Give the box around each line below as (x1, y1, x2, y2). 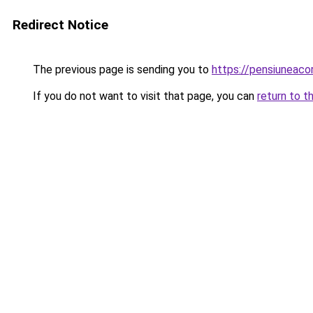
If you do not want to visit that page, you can (30, 89, 257, 103)
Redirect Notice (13, 17, 108, 33)
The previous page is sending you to (30, 63, 212, 76)
